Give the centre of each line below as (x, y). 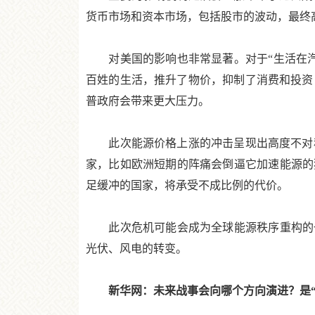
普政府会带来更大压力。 (148, 101)
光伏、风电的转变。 (136, 249)
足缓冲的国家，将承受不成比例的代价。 (187, 185)
